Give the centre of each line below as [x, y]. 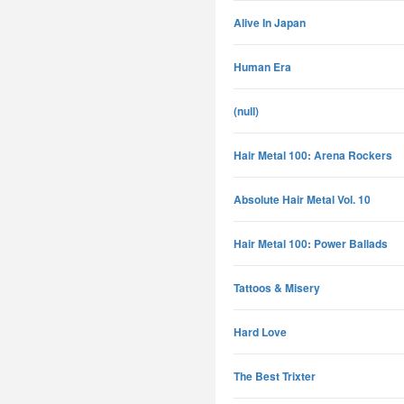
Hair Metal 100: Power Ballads [311, 243]
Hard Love [260, 332]
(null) [246, 111]
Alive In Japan [270, 23]
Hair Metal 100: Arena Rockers [313, 155]
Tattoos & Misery [277, 288]
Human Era [262, 67]
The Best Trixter [275, 376]
